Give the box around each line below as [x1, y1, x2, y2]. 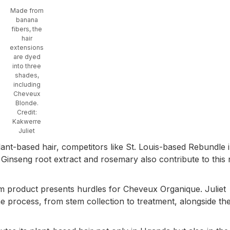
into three [12, 62, 41, 70]
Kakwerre [12, 118, 41, 126]
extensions [10, 44, 44, 52]
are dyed [13, 53, 41, 61]
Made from [10, 7, 44, 15]
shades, [14, 71, 39, 80]
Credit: [16, 108, 37, 117]
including [13, 81, 41, 89]
